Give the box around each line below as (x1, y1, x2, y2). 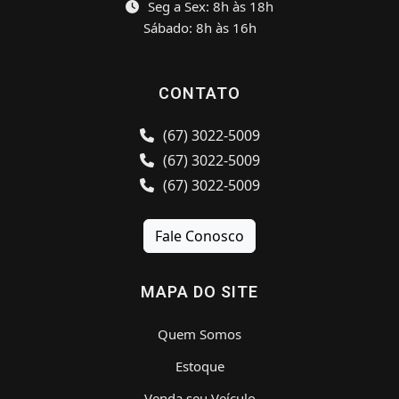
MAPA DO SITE (141, 281, 258, 301)
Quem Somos (158, 324, 241, 343)
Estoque (175, 356, 224, 375)
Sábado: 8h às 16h (142, 18, 256, 37)
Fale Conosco (155, 225, 244, 246)
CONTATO (159, 83, 240, 102)
